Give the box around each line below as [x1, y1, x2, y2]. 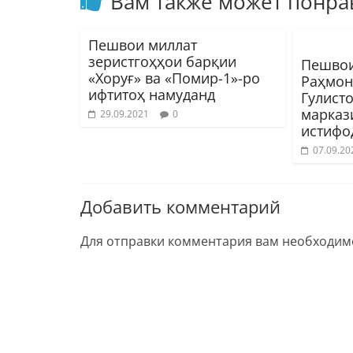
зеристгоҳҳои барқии [88, 51, 236, 71]
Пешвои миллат [88, 35, 197, 54]
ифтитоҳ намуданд [88, 84, 215, 104]
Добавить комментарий [80, 194, 281, 218]
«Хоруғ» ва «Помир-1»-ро [88, 68, 260, 87]
